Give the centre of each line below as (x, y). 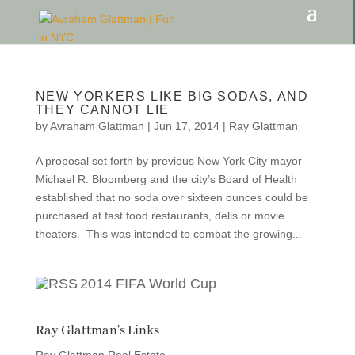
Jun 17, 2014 (186, 126)
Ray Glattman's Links (97, 331)
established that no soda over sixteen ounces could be (172, 197)
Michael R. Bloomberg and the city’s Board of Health (166, 179)
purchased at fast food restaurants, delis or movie (160, 216)
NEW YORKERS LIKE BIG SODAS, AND (172, 96)
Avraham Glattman (97, 126)
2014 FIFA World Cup (148, 284)
